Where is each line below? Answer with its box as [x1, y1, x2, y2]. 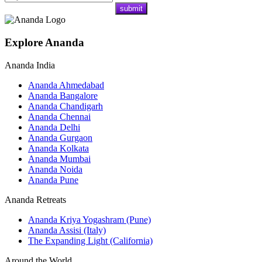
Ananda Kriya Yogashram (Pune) [28, 214, 151, 225]
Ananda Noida [28, 164, 82, 174]
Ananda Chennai [28, 111, 91, 122]
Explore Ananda [5, 36, 84, 49]
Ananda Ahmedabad [28, 80, 104, 90]
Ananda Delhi [28, 122, 80, 132]
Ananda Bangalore [28, 90, 98, 101]
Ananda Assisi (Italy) [28, 225, 106, 235]
